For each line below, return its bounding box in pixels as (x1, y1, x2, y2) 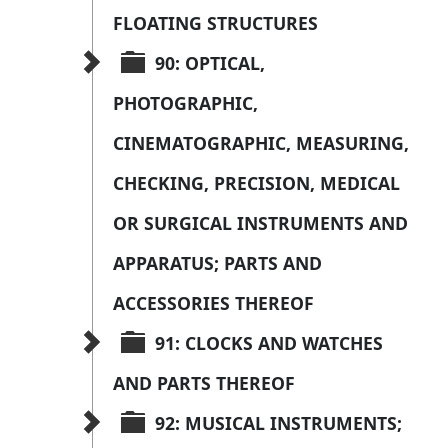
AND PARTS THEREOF (113, 371, 295, 396)
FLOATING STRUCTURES (113, 11, 318, 36)
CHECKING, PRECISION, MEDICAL (113, 171, 405, 196)
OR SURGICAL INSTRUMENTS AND (113, 211, 413, 236)
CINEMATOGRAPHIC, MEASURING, (113, 131, 414, 156)
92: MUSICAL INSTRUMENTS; (155, 411, 407, 436)
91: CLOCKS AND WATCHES (155, 331, 388, 356)
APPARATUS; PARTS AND (113, 251, 327, 276)
